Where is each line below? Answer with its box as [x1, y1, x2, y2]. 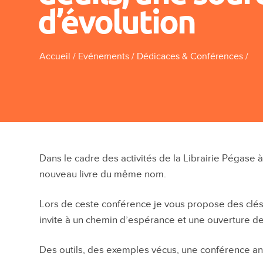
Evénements [78, 50, 130, 63]
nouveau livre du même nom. [39, 167, 167, 180]
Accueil [39, 50, 71, 63]
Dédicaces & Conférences [137, 50, 244, 63]
